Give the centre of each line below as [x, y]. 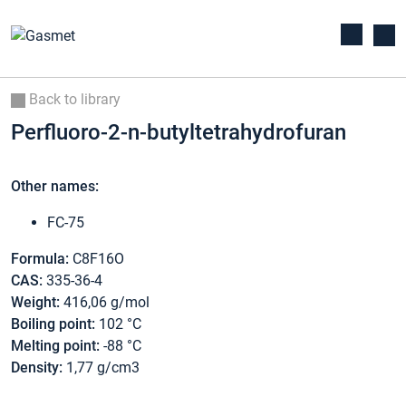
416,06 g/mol [105, 303]
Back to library [73, 99]
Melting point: [55, 346]
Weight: [35, 303]
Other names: [55, 187]
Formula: [40, 259]
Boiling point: [53, 324]
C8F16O [97, 259]
